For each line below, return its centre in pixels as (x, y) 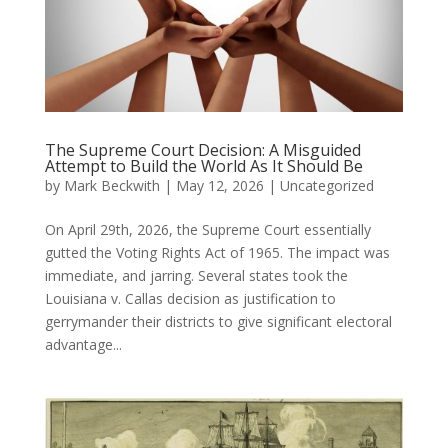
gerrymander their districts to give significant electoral (218, 321)
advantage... (83, 344)
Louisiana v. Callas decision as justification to (190, 298)
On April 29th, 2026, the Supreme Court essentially (207, 229)
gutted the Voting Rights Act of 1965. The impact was (217, 252)
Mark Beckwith (111, 185)
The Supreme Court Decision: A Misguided (202, 149)
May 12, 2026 (219, 185)
